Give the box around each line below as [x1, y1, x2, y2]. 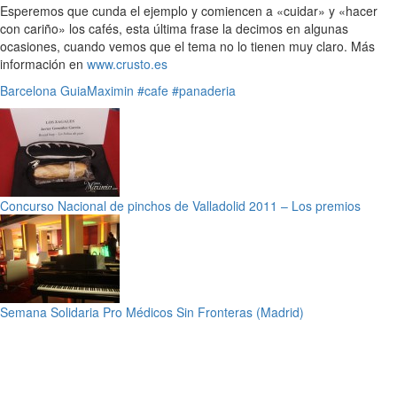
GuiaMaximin [60, 82, 134, 99]
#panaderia [172, 82, 236, 99]
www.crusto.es [87, 55, 167, 73]
